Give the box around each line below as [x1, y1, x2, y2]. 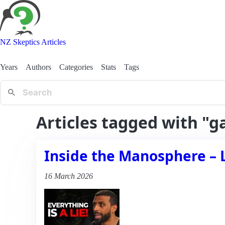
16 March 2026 [44, 171, 93, 180]
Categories [59, 62, 93, 71]
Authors [26, 62, 51, 71]
